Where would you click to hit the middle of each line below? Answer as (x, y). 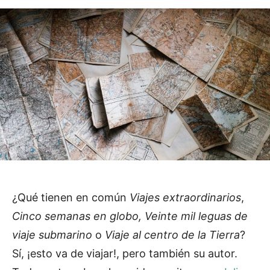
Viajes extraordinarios (185, 197)
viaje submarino (54, 234)
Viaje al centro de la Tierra (171, 234)
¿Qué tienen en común (71, 197)
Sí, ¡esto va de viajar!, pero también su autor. (125, 253)
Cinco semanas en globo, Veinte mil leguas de (130, 216)
